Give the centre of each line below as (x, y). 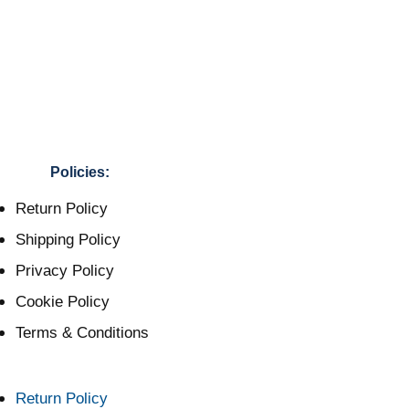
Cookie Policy (63, 302)
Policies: (79, 173)
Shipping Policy (68, 240)
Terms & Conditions (82, 333)
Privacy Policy (65, 271)
